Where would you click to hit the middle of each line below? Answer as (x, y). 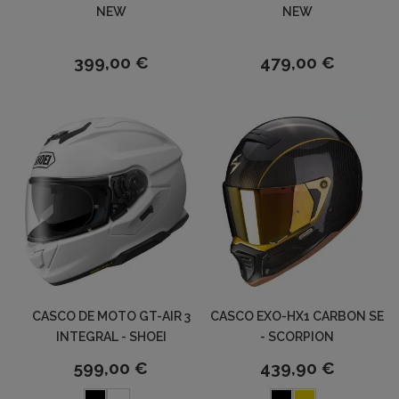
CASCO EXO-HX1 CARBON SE (297, 317)
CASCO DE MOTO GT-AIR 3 (111, 317)
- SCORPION (297, 337)
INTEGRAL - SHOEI (111, 337)
